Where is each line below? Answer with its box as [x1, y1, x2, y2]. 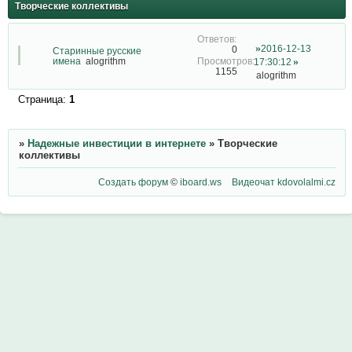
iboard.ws [180, 176, 222, 187]
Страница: [17, 93, 69, 106]
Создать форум [98, 176, 169, 187]
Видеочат [232, 176, 276, 187]
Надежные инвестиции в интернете [27, 137, 206, 150]
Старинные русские [52, 46, 141, 57]
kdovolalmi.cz [277, 176, 336, 187]
